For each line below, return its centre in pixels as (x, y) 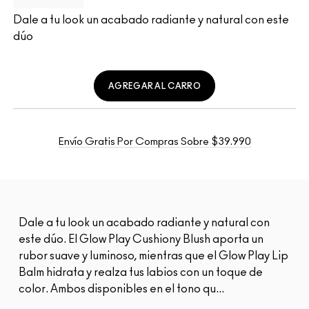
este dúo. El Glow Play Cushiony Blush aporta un (141, 240)
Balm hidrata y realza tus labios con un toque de (141, 273)
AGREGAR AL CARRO (154, 86)
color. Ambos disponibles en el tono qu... (121, 289)
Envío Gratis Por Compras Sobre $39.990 (154, 142)
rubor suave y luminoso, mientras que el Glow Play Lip (153, 256)
